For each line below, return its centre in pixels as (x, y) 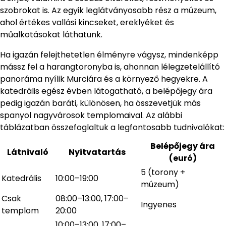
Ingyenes (159, 205)
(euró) (183, 158)
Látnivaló (27, 152)
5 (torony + (163, 173)
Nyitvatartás (97, 152)
